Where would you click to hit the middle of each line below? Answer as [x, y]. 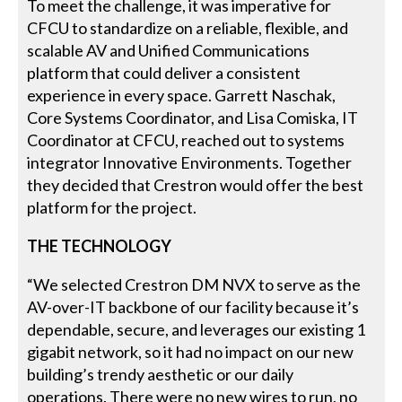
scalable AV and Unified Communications [169, 50]
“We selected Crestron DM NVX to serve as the [194, 284]
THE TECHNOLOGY [100, 245]
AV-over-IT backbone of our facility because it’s [193, 306]
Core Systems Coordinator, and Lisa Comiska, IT [193, 117]
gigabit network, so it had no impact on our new [191, 351]
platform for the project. [112, 207]
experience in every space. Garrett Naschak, [182, 95]
